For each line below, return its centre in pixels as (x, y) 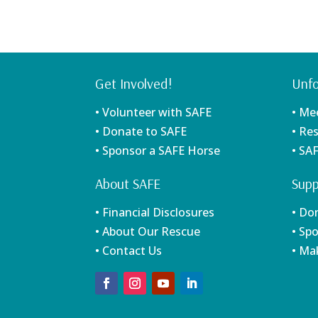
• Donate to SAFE (141, 131)
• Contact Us (129, 250)
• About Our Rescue (148, 231)
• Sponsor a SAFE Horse (158, 150)
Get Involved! (134, 83)
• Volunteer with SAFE (154, 112)
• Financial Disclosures (155, 212)
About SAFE (128, 183)
